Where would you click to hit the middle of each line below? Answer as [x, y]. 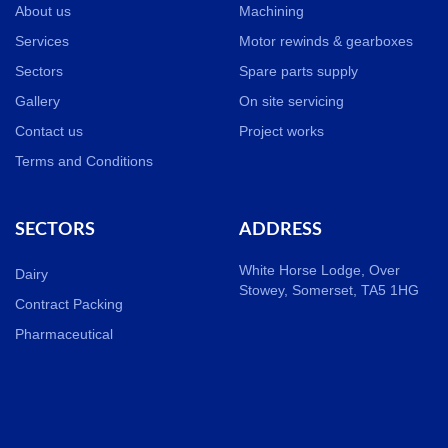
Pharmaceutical [64, 334]
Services [42, 41]
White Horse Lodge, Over [319, 270]
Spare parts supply [298, 71]
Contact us [49, 131]
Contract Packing [69, 304]
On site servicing [291, 101]
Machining [271, 11]
